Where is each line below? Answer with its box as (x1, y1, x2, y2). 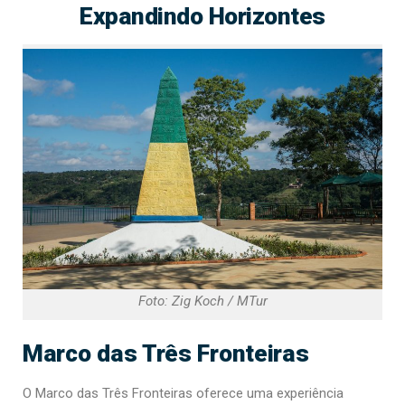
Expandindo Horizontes (80, 2, 325, 31)
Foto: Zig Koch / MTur (137, 293, 268, 310)
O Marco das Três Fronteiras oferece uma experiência (23, 385, 344, 402)
